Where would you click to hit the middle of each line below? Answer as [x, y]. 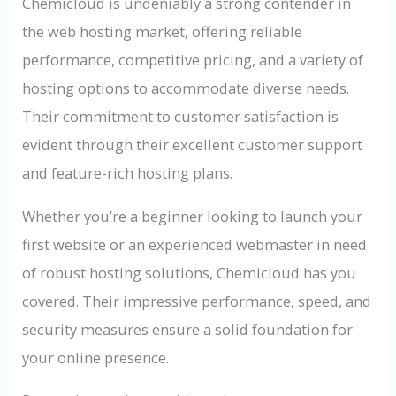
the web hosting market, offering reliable [163, 32]
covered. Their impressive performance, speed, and [197, 301]
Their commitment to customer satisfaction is [181, 117]
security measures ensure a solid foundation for [188, 329]
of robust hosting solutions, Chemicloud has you [190, 272]
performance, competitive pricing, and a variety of [193, 60]
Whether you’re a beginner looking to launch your [193, 216]
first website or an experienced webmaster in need [195, 244]
